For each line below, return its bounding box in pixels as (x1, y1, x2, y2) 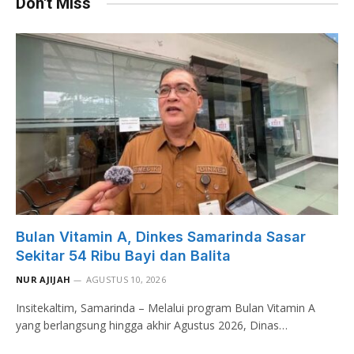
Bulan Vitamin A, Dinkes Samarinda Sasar (16, 228, 306, 245)
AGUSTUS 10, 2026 (85, 273, 166, 285)
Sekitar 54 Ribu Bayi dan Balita (16, 247, 231, 264)
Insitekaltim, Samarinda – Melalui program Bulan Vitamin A (16, 299, 315, 315)
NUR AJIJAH (16, 273, 71, 285)
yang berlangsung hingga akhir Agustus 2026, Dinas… (16, 317, 288, 333)
